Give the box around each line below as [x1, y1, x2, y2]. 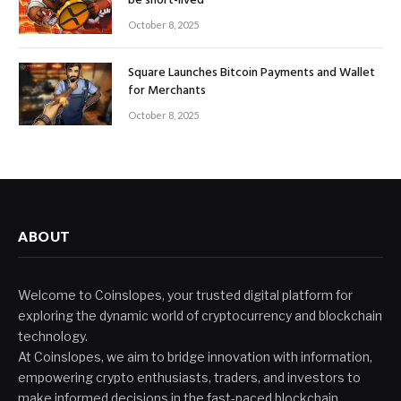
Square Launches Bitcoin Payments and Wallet [128, 63, 375, 84]
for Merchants [128, 81, 206, 102]
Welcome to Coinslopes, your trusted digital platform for [18, 286, 353, 303]
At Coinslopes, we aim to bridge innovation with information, [18, 348, 372, 364]
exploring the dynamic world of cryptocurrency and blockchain [18, 307, 382, 323]
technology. [18, 328, 88, 344]
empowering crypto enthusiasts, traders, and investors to [18, 369, 361, 385]
